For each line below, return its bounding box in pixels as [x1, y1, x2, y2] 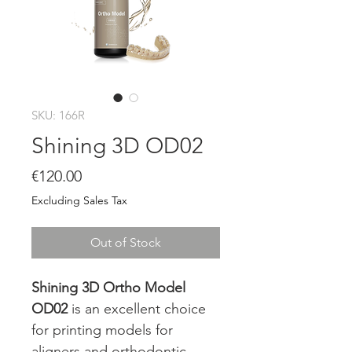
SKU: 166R [31, 108, 85, 123]
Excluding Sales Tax [31, 193, 127, 207]
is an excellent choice [68, 300, 206, 317]
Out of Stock [90, 235, 161, 250]
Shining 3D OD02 [31, 133, 203, 159]
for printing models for [31, 321, 173, 339]
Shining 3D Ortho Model [31, 279, 185, 296]
